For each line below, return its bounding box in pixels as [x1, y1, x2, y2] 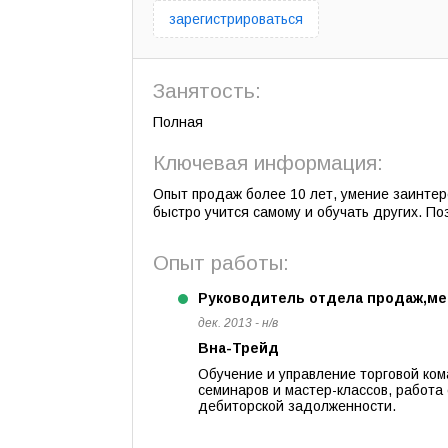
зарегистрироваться [169, 11, 303, 27]
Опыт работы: [153, 251, 289, 274]
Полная [153, 114, 203, 130]
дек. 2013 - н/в [198, 316, 278, 330]
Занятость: [153, 79, 261, 102]
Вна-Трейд [198, 340, 279, 356]
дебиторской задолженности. [198, 398, 396, 414]
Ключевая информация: [153, 151, 383, 174]
